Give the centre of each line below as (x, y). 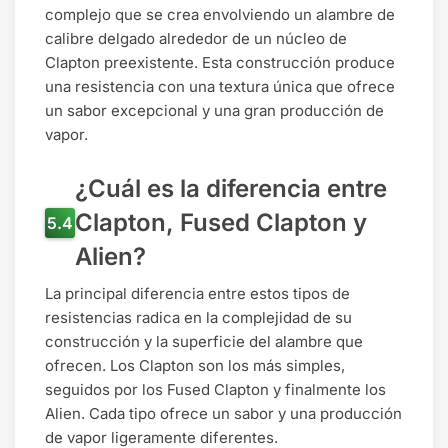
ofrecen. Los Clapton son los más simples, (195, 366)
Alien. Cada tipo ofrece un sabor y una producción (223, 414)
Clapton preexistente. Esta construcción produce (220, 63)
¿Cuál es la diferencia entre (231, 189)
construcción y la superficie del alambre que (204, 342)
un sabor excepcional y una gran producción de (214, 111)
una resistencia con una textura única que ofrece (220, 87)
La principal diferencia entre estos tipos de (197, 294)
